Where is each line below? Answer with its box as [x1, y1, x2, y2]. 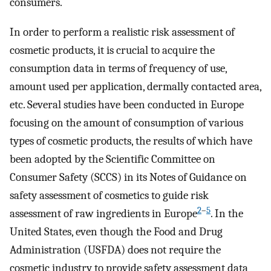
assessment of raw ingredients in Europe [10, 206, 197, 220]
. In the [211, 206, 243, 220]
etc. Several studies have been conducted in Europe [10, 97, 244, 111]
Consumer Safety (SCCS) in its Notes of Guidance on [10, 170, 247, 184]
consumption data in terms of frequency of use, [10, 61, 227, 75]
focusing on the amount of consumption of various [10, 116, 243, 129]
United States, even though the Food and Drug [10, 224, 223, 238]
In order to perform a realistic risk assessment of [10, 25, 235, 39]
